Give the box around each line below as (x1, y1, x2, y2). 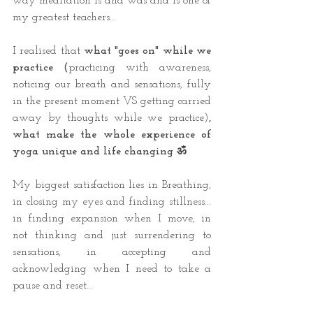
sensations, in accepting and (13, 247, 211, 259)
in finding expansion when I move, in (13, 213, 211, 225)
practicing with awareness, (68, 62, 211, 74)
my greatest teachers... (13, 12, 119, 24)
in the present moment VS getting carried (13, 96, 211, 108)
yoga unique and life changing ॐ (13, 146, 189, 158)
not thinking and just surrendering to (13, 230, 211, 242)
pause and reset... (13, 280, 93, 292)
